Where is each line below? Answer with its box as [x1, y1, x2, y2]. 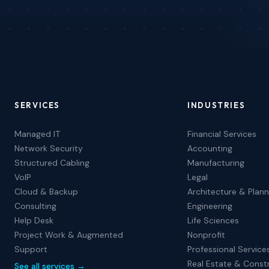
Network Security [14, 143, 83, 154]
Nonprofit [187, 229, 225, 240]
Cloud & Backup [14, 186, 78, 197]
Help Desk [14, 215, 53, 226]
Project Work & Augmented [14, 229, 123, 240]
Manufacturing [187, 157, 244, 168]
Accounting [187, 143, 232, 154]
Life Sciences [187, 215, 239, 226]
